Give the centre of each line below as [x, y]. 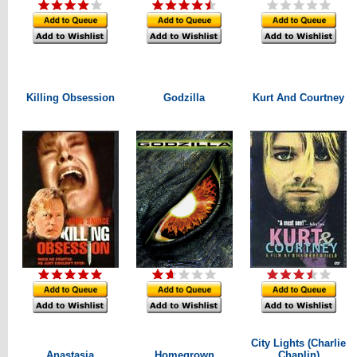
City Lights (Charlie [298, 343]
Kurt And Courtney [298, 98]
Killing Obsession [70, 98]
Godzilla [184, 98]
